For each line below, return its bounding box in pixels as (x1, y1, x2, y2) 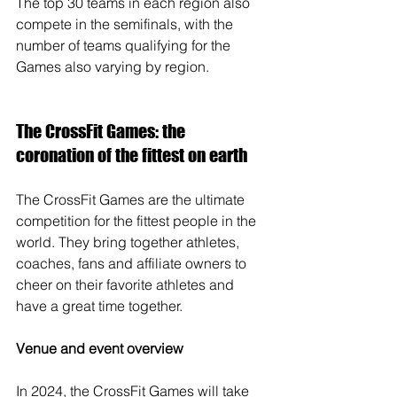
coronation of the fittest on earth (16, 144, 247, 167)
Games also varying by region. (16, 58, 209, 76)
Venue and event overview (16, 339, 183, 358)
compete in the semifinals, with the (16, 15, 237, 34)
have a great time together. (16, 297, 183, 315)
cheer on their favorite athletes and (16, 276, 237, 294)
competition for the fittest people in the (16, 212, 260, 230)
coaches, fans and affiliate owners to (16, 254, 250, 273)
